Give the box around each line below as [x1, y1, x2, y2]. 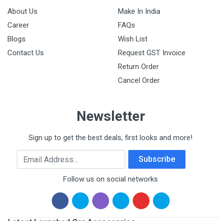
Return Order [118, 62, 159, 72]
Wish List [118, 35, 147, 44]
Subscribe [139, 154, 175, 164]
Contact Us [7, 48, 44, 58]
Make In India [118, 7, 160, 16]
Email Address [16, 150, 67, 160]
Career [7, 21, 29, 30]
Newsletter [76, 108, 145, 125]
